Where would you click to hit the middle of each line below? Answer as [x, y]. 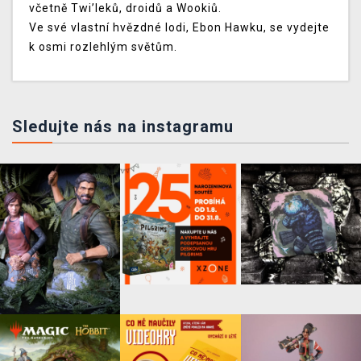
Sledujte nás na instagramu [123, 127]
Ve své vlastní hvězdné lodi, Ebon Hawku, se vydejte [179, 28]
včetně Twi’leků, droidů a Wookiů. [125, 8]
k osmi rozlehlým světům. [103, 47]
